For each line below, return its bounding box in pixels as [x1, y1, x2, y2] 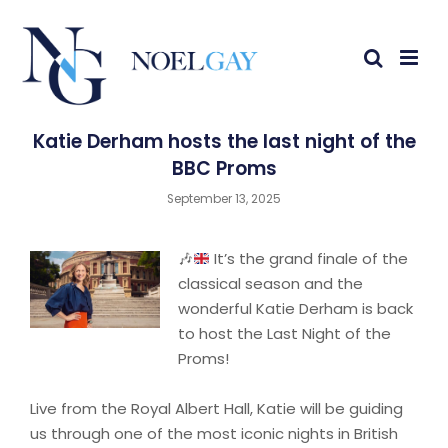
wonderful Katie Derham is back [178, 298, 413, 319]
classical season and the [178, 273, 363, 294]
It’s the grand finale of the [210, 248, 409, 269]
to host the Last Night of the [178, 323, 391, 344]
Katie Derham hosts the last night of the [32, 128, 416, 155]
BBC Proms [171, 155, 277, 182]
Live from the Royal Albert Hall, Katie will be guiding [30, 398, 403, 419]
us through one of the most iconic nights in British [30, 423, 398, 444]
